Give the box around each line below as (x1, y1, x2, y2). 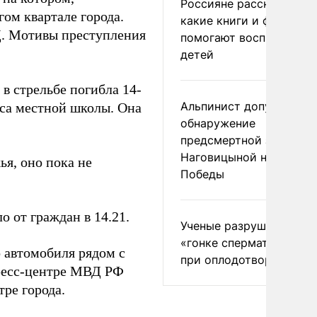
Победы (180, 167, 224, 181)
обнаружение (180, 116, 255, 130)
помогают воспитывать (180, 30, 311, 45)
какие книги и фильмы (180, 13, 307, 28)
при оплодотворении (180, 253, 299, 267)
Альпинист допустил (180, 99, 297, 113)
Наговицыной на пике (180, 150, 303, 164)
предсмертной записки (180, 133, 311, 147)
